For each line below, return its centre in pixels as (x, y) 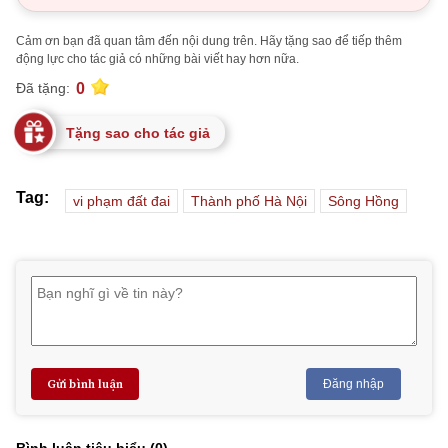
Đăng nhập (353, 383)
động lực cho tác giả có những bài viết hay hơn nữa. (157, 58)
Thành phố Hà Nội (249, 200)
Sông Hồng (363, 200)
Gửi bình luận (85, 383)
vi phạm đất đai (121, 200)
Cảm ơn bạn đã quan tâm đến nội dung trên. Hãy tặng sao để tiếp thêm (209, 40)
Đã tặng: (43, 88)
